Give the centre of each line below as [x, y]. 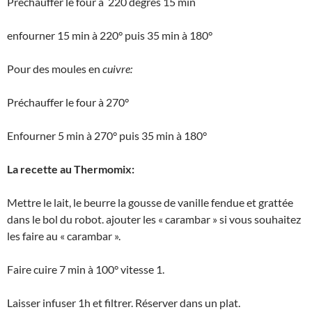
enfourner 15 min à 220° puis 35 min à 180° [110, 35]
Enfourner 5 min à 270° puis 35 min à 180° [107, 135]
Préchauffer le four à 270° [68, 102]
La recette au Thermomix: [71, 169]
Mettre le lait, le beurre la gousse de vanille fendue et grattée [150, 202]
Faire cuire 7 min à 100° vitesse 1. [86, 269]
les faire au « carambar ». [64, 235]
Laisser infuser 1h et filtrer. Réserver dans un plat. [124, 302]
